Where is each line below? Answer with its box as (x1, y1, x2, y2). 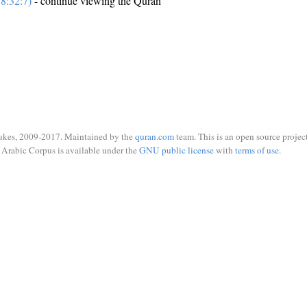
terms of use (234, 143, 279, 156)
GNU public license (138, 143, 214, 156)
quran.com (135, 130, 174, 143)
